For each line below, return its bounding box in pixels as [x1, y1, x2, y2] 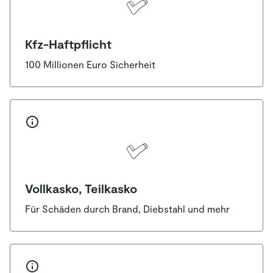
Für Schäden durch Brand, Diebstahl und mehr [25, 202, 230, 214]
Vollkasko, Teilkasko [25, 180, 137, 196]
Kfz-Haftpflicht [25, 37, 112, 52]
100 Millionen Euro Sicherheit [25, 58, 155, 71]
